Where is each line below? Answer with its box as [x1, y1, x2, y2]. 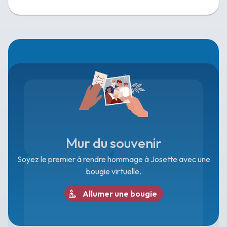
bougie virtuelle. [86, 166, 141, 176]
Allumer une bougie [82, 188, 157, 199]
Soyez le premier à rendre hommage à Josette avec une [17, 154, 210, 164]
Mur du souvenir [65, 134, 162, 152]
